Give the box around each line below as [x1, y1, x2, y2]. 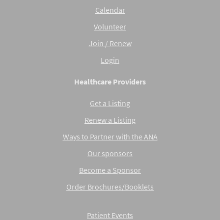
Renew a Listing [84, 115, 136, 125]
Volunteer [94, 21, 126, 31]
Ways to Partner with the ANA [62, 132, 158, 142]
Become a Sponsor [79, 165, 141, 175]
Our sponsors [87, 148, 133, 159]
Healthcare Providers [74, 76, 146, 86]
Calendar [95, 4, 125, 15]
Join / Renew [88, 38, 132, 48]
